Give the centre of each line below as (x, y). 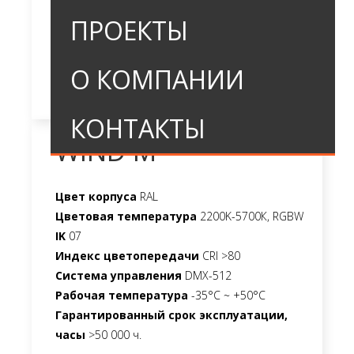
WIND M (106, 151)
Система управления (119, 275)
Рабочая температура (122, 295)
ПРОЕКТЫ (129, 30)
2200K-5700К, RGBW (250, 216)
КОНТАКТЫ (138, 128)
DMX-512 (207, 275)
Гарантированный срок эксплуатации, (171, 314)
